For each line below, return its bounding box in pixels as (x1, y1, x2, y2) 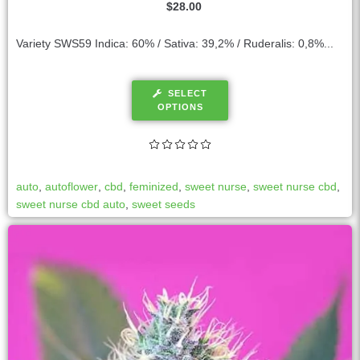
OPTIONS (157, 102, 203, 112)
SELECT (168, 88, 207, 99)
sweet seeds (132, 198, 195, 211)
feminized (129, 180, 178, 194)
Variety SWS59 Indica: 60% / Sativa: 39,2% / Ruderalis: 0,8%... (16, 37, 333, 51)
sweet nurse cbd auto (16, 198, 125, 211)
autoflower (45, 180, 98, 194)
